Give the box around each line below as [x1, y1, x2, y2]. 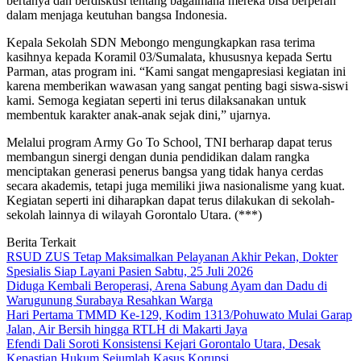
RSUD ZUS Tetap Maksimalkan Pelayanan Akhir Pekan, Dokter [6, 250, 338, 264]
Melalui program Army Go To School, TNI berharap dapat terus [6, 135, 332, 150]
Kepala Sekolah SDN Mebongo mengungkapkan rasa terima [6, 35, 315, 50]
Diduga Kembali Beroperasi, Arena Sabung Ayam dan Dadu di [6, 279, 327, 293]
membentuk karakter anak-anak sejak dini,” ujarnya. [6, 108, 271, 122]
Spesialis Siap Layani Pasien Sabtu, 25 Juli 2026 [6, 264, 253, 279]
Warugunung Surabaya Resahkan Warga [6, 293, 213, 308]
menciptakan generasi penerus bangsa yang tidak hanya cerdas [6, 164, 323, 179]
